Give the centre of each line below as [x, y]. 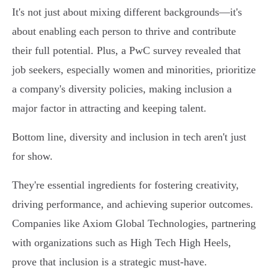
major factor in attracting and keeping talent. [109, 108]
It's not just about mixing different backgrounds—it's [127, 12]
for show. [32, 156]
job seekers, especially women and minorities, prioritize [134, 70]
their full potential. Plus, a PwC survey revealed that [126, 51]
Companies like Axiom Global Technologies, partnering [134, 224]
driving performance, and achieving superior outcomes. [133, 204]
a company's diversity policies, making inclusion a [122, 89]
